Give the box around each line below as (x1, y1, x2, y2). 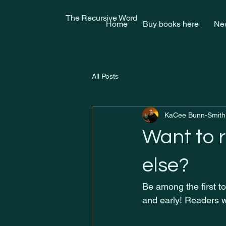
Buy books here (142, 19, 199, 29)
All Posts (92, 72, 119, 80)
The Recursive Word (66, 13, 138, 23)
